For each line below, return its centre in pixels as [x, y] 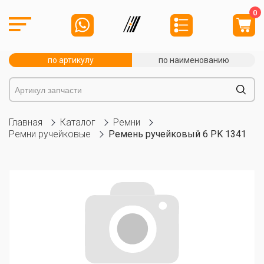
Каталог [78, 122]
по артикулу [70, 60]
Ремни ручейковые [50, 134]
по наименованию [194, 60]
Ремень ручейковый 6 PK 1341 [177, 134]
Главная [26, 122]
